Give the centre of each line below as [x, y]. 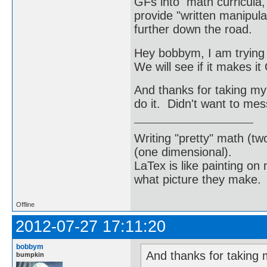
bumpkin [30, 254]
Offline [25, 204]
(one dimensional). [183, 152]
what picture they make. [198, 179]
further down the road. [193, 29]
